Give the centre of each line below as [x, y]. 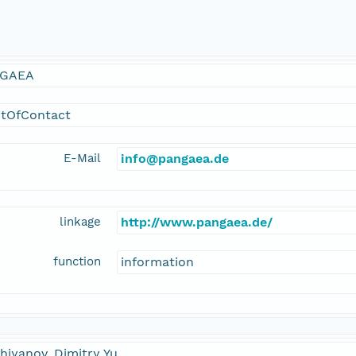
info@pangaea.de [175, 159]
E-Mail [82, 159]
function [77, 262]
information [157, 262]
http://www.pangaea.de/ [197, 222]
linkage [80, 222]
